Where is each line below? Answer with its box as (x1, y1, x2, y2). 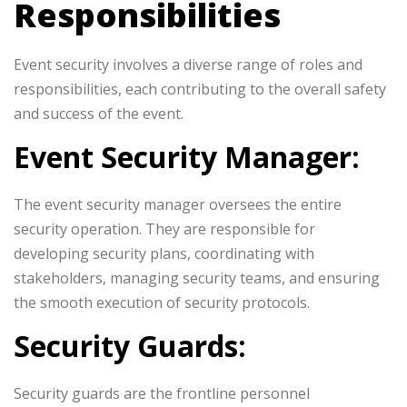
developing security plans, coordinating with (14, 243, 314, 263)
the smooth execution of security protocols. (14, 293, 310, 313)
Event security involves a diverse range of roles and (14, 55, 362, 74)
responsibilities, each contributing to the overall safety (14, 79, 386, 99)
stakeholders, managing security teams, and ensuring (14, 268, 380, 288)
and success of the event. (14, 104, 184, 124)
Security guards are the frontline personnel (14, 383, 310, 403)
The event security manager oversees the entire (14, 194, 342, 214)
